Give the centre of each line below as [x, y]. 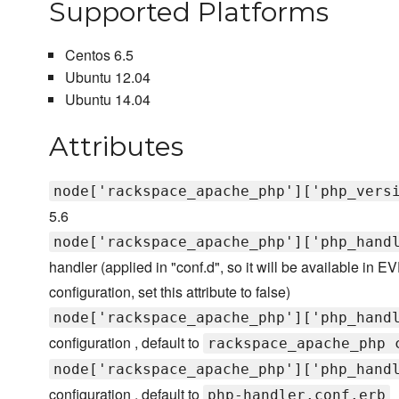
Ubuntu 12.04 [107, 77]
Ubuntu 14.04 [107, 100]
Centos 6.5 [99, 55]
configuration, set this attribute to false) [170, 292]
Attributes [116, 147]
